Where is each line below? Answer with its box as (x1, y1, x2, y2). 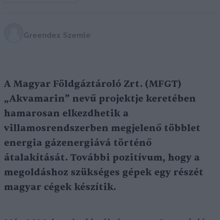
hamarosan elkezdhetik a (4, 108, 129, 119)
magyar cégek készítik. (4, 181, 116, 193)
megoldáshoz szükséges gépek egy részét (4, 166, 203, 178)
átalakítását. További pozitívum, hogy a (4, 152, 200, 164)
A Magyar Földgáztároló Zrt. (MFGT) (4, 78, 182, 90)
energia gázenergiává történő (4, 137, 152, 149)
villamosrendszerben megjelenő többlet (4, 122, 200, 134)
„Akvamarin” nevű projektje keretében (4, 93, 196, 105)
